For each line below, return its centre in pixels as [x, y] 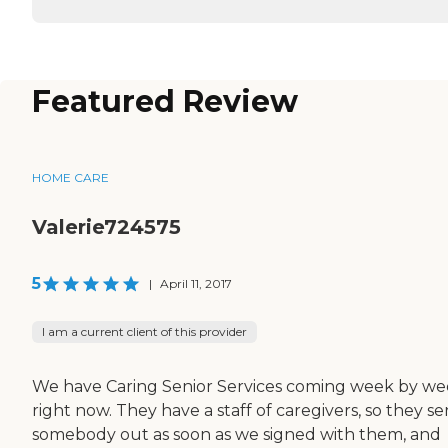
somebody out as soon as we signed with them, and [236, 434]
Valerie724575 [106, 226]
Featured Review [165, 102]
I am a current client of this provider [144, 331]
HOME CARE [70, 177]
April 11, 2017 [196, 283]
